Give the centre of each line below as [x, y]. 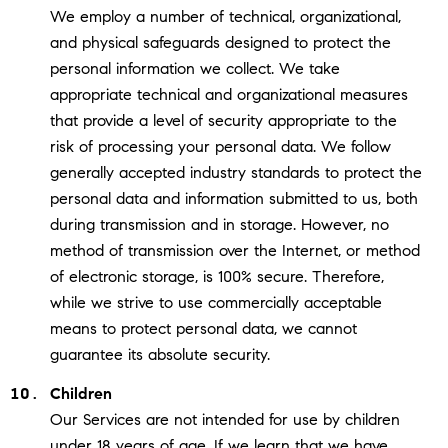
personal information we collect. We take [194, 69]
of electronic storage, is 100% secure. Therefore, [216, 277]
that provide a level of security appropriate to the [223, 121]
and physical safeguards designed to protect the [220, 43]
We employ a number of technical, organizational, [225, 17]
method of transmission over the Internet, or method [234, 251]
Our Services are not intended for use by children [224, 419]
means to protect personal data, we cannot [203, 329]
